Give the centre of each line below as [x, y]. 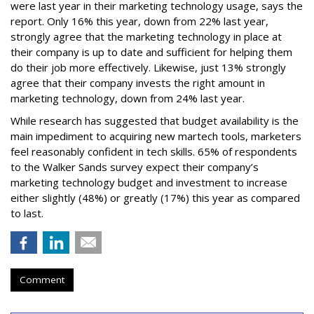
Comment [42, 280]
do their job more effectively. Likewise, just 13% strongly [148, 67]
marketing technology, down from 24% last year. [128, 98]
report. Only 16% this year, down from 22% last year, [139, 21]
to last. [27, 213]
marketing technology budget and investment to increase [149, 182]
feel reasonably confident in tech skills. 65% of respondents [154, 151]
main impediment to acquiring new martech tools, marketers [156, 136]
